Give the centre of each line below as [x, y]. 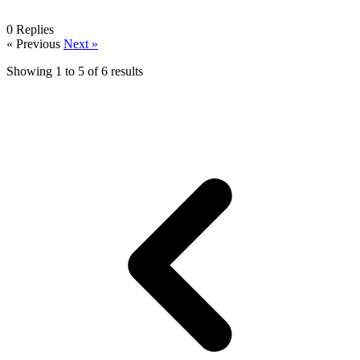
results [125, 71]
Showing [31, 71]
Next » [81, 43]
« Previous [35, 43]
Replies [35, 29]
